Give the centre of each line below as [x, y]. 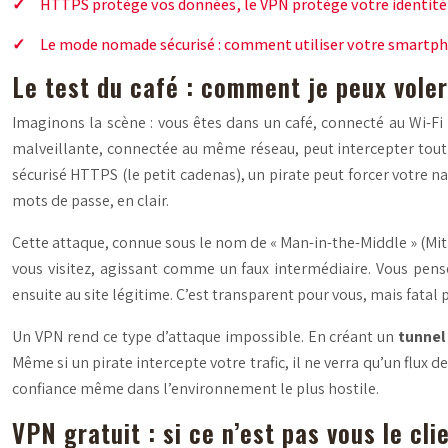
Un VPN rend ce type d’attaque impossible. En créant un [205, 336]
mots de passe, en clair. [90, 200]
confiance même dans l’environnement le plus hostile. [195, 388]
